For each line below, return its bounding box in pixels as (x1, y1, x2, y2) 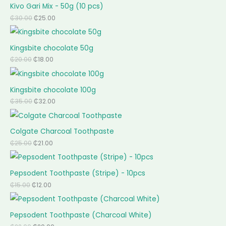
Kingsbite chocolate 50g (10, 43, 93, 53)
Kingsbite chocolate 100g (10, 85, 96, 95)
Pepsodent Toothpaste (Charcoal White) (10, 210, 152, 220)
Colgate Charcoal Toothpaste (10, 127, 114, 137)
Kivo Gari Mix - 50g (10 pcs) (10, 1, 103, 11)
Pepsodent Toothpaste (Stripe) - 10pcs (10, 168, 145, 179)
